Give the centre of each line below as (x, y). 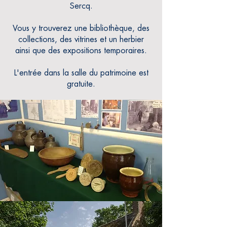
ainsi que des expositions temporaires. (81, 51)
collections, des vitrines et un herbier (81, 40)
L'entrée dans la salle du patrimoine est (81, 73)
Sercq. (81, 6)
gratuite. (81, 84)
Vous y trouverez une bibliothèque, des (81, 28)
